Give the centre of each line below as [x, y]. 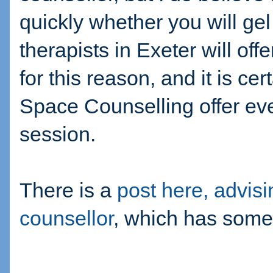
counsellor [66, 219]
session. [60, 135]
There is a [68, 191]
